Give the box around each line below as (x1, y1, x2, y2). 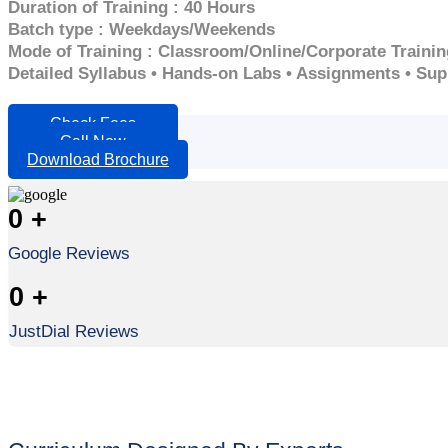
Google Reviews (8, 243, 130, 263)
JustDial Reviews (9, 321, 139, 341)
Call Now (60, 132, 126, 150)
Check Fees (50, 114, 136, 132)
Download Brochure (27, 150, 169, 168)
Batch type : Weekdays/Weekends (8, 19, 275, 39)
